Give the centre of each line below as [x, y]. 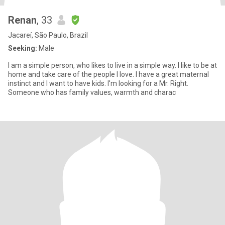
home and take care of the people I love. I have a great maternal [108, 74]
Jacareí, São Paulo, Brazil [48, 35]
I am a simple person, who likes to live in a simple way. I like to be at [93, 65]
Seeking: [23, 48]
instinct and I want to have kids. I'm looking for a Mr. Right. [98, 83]
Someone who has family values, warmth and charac [92, 92]
